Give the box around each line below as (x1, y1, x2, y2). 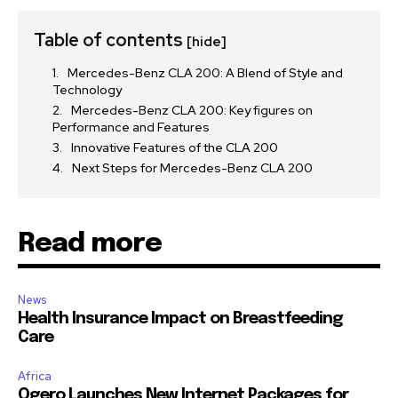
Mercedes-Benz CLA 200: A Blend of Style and (68, 65, 343, 82)
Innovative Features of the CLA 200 (71, 139, 278, 156)
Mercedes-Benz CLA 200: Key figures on (71, 102, 313, 119)
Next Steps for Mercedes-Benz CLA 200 (72, 160, 313, 177)
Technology (52, 82, 122, 99)
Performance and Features (52, 119, 210, 136)
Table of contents (34, 28, 187, 52)
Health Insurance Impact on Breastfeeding (18, 311, 343, 328)
